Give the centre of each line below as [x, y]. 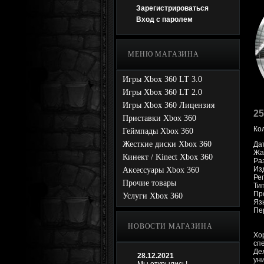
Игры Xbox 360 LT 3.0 [162, 79]
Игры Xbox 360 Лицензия [169, 105]
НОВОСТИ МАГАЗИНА [170, 226]
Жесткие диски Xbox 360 [167, 144]
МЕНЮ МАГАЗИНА [164, 54]
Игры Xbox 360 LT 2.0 [162, 92]
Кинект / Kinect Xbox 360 [168, 157]
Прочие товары [149, 183]
